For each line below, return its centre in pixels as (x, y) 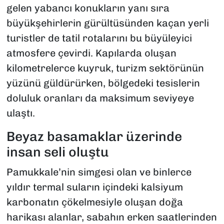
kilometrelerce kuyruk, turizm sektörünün (105, 68)
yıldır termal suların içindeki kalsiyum (94, 187)
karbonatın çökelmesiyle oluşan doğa (94, 202)
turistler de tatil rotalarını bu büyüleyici (99, 38)
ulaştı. (20, 113)
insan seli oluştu (57, 152)
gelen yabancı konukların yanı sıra (88, 8)
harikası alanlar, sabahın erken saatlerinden (111, 217)
